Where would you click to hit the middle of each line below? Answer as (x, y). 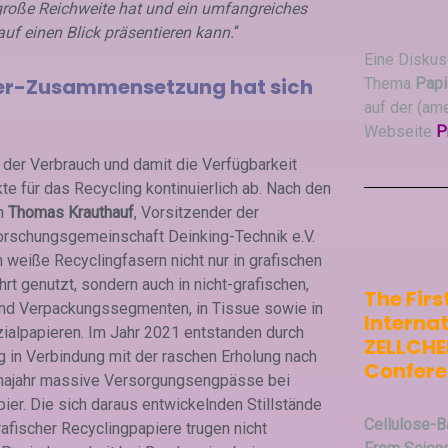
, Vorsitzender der (196, 213)
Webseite (399, 132)
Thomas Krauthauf (71, 213)
